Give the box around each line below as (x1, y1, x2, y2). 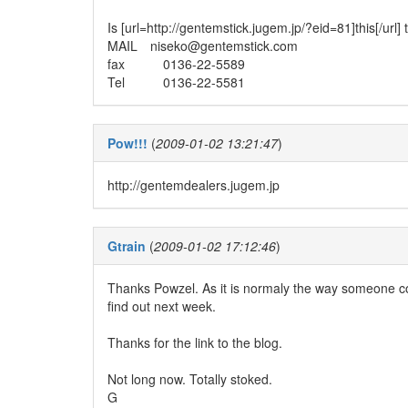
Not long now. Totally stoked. (107, 370, 272, 388)
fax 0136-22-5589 (107, 55, 258, 73)
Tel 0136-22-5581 (107, 73, 245, 91)
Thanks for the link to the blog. (107, 333, 282, 352)
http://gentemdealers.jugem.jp (107, 176, 280, 194)
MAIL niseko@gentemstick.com (107, 36, 298, 55)
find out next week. (107, 297, 216, 315)
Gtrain (107, 237, 146, 255)
